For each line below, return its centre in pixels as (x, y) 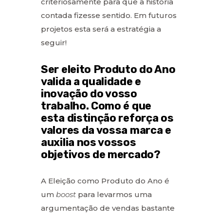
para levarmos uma (114, 194)
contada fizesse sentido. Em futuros (109, 15)
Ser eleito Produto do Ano (108, 69)
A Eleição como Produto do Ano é (105, 181)
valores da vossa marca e (106, 130)
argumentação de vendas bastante (108, 208)
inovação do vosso (89, 93)
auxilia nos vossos (89, 142)
